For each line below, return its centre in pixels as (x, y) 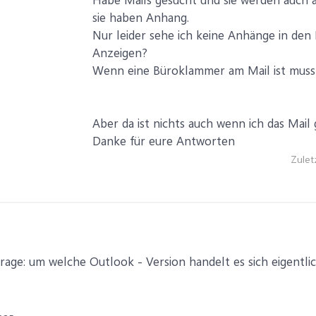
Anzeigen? (120, 52)
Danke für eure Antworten (164, 140)
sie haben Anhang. (141, 17)
